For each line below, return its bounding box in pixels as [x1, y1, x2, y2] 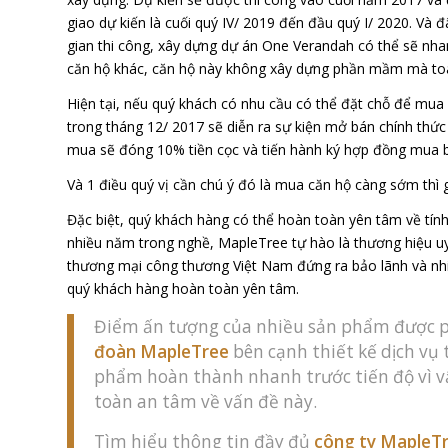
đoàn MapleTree [94, 340, 229, 364]
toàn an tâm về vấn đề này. [94, 390, 317, 414]
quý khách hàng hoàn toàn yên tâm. [67, 278, 299, 298]
